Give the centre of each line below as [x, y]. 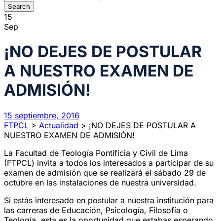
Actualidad [59, 125]
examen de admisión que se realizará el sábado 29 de [105, 172]
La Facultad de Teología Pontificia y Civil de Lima [96, 153]
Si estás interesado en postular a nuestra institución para [109, 200]
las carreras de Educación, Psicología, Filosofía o [96, 210]
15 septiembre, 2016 [42, 115]
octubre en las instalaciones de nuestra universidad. [100, 182]
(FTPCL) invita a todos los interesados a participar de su [109, 163]
